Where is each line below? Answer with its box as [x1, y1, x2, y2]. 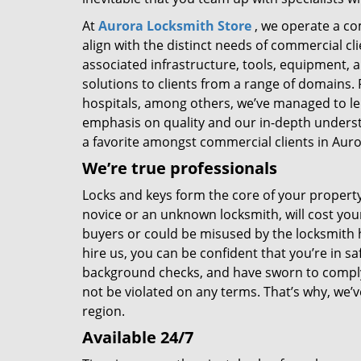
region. [82, 302, 125, 320]
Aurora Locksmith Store [98, 17, 251, 35]
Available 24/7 [82, 326, 193, 348]
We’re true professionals [82, 157, 277, 179]
